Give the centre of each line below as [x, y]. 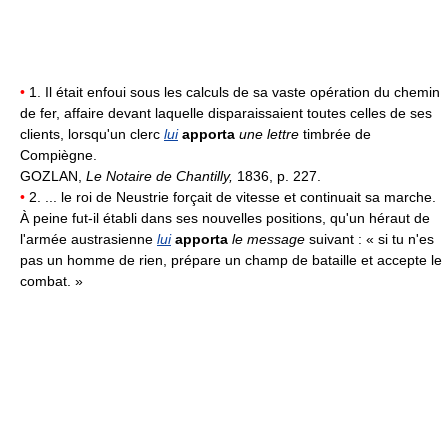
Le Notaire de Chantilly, [161, 176]
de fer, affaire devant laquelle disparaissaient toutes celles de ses [226, 113]
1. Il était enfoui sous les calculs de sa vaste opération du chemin [232, 92]
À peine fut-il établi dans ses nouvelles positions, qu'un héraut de [225, 218]
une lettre [269, 134]
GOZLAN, [53, 176]
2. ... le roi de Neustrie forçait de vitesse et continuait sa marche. [230, 197]
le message [268, 239]
